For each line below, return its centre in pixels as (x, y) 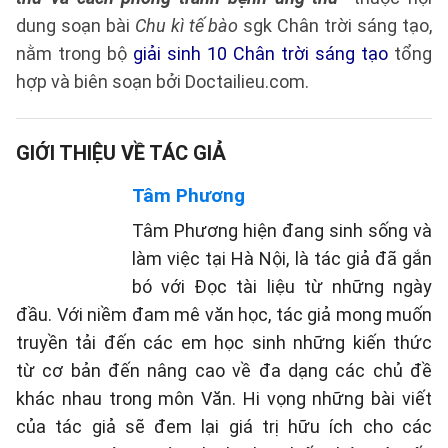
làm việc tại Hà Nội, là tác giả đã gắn (282, 259)
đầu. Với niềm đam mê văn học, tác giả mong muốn (224, 315)
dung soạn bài (75, 26)
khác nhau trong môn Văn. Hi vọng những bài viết (224, 399)
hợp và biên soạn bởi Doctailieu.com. (162, 82)
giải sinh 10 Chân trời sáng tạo (260, 54)
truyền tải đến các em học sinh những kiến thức (224, 343)
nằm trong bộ (74, 54)
